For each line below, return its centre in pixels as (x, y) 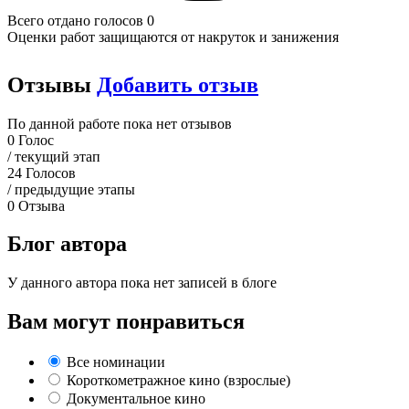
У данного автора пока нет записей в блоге (142, 283)
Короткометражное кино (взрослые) (178, 381)
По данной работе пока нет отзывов (120, 123)
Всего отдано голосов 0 (81, 20)
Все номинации (116, 362)
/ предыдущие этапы (71, 189)
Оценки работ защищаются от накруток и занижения (173, 37)
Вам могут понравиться (126, 322)
